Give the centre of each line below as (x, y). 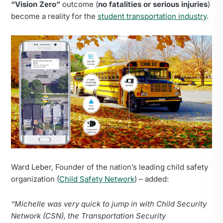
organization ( (35, 179)
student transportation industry (152, 16)
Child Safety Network (97, 179)
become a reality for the (54, 16)
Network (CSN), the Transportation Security (88, 216)
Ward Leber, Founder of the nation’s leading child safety (110, 167)
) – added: (152, 179)
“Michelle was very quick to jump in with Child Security (109, 204)
